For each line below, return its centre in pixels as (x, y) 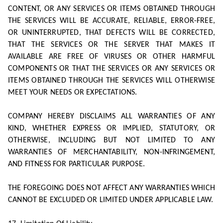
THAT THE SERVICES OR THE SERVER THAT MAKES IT (111, 45)
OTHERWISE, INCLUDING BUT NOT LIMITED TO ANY (111, 140)
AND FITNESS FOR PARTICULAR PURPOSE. (76, 164)
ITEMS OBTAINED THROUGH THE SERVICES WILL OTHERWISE (111, 81)
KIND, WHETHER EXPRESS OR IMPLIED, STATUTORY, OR (111, 128)
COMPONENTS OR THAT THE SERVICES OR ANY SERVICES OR (111, 69)
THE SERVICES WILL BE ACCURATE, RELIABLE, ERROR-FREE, (111, 21)
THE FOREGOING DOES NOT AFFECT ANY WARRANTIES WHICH (111, 188)
